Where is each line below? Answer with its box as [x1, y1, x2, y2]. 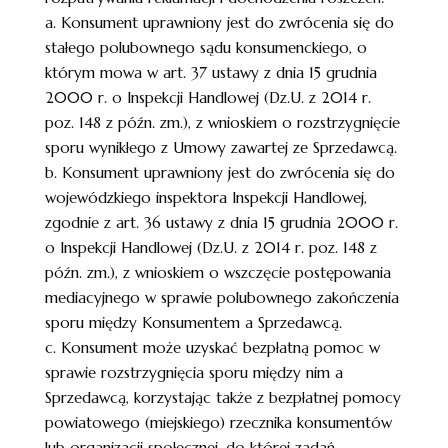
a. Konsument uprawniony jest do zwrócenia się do [44, 13, 394, 32]
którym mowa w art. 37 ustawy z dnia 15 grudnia [44, 63, 377, 82]
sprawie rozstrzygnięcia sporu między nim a [44, 363, 343, 382]
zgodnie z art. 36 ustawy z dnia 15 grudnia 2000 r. [44, 213, 398, 232]
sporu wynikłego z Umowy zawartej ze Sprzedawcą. [44, 138, 397, 157]
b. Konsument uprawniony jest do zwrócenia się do [44, 163, 395, 182]
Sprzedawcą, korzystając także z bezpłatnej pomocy [44, 388, 401, 407]
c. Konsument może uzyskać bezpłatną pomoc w [44, 338, 380, 357]
